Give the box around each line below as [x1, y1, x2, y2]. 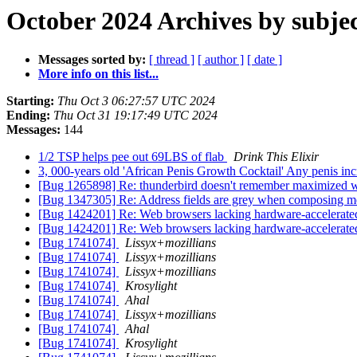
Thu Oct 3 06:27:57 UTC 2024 [57, 94, 215, 108]
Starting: [6, 94, 54, 108]
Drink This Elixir [233, 150, 319, 164]
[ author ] [198, 53, 244, 67]
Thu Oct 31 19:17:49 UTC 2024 [53, 108, 218, 123]
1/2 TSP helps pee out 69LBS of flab [38, 150, 227, 164]
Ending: [6, 108, 50, 123]
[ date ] [247, 53, 282, 67]
